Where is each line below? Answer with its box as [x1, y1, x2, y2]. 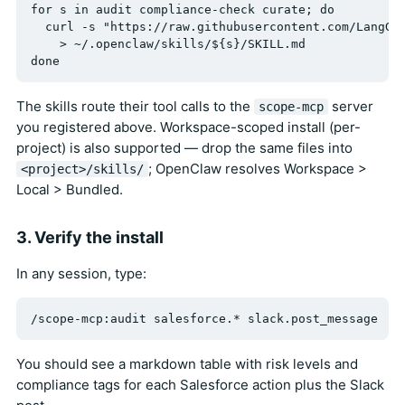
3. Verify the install [16, 227, 164, 247]
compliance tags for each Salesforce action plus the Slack [16, 375, 384, 393]
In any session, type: [16, 264, 146, 282]
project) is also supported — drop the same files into [16, 138, 353, 156]
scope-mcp [259, 99, 324, 114]
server [328, 97, 373, 115]
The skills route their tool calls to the [16, 97, 254, 115]
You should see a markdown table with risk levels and [16, 354, 358, 372]
